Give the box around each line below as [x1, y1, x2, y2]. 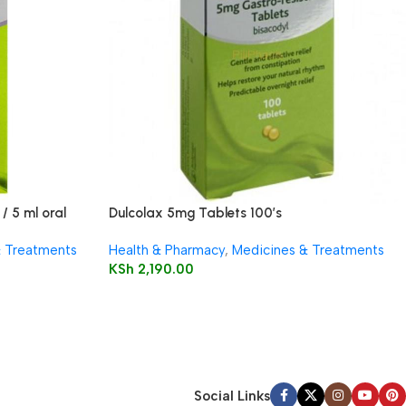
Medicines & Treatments [231, 241, 384, 258]
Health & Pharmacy [108, 241, 225, 258]
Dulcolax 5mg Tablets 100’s [108, 204, 282, 221]
